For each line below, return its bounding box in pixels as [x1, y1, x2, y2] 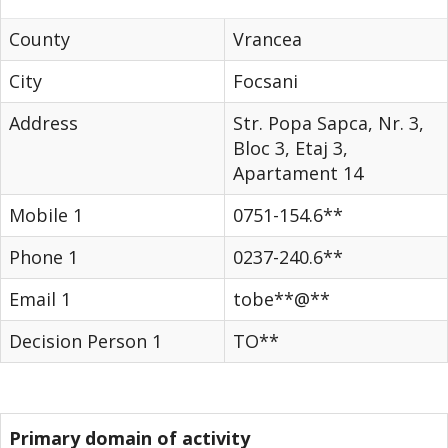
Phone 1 [9, 245, 78, 269]
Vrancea [233, 27, 302, 51]
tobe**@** [233, 287, 330, 311]
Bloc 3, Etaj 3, [233, 136, 348, 160]
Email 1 [9, 287, 71, 311]
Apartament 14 [233, 161, 363, 185]
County [9, 27, 70, 51]
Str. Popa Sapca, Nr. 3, [233, 111, 424, 135]
